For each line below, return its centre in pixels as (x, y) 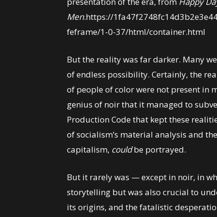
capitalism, (89, 150)
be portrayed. (160, 150)
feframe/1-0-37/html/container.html (136, 32)
